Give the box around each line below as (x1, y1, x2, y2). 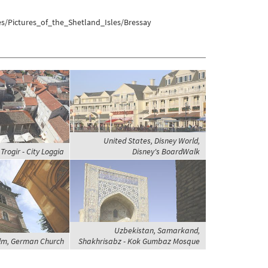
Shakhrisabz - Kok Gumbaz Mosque (78, 235, 200, 246)
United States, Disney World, (103, 135, 200, 146)
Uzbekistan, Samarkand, (114, 224, 200, 236)
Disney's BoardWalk (132, 145, 200, 157)
